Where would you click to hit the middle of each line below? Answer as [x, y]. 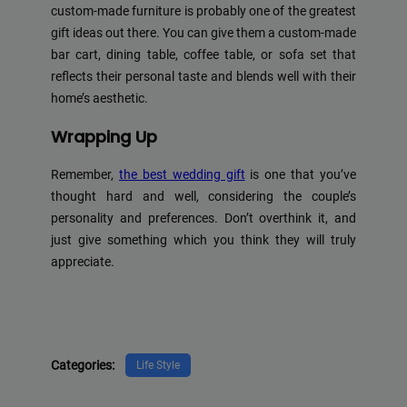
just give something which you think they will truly [203, 241]
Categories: [83, 365]
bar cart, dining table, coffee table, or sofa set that [203, 55]
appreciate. [83, 263]
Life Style [159, 365]
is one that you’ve [300, 175]
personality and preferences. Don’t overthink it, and [203, 219]
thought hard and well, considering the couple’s [203, 197]
